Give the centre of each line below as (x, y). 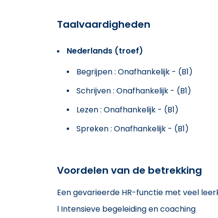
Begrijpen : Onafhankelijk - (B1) (135, 72)
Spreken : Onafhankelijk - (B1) (133, 128)
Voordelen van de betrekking (129, 170)
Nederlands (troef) (105, 51)
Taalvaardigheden (104, 24)
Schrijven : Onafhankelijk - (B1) (134, 91)
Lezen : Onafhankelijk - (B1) (127, 109)
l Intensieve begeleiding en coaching (126, 209)
